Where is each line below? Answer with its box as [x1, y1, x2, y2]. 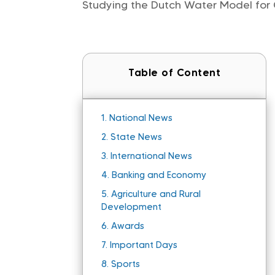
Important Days [110, 239, 178, 251]
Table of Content [128, 66, 221, 79]
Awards [111, 220, 145, 232]
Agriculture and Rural [111, 188, 201, 200]
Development [101, 201, 162, 213]
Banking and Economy [112, 169, 207, 181]
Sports [111, 258, 141, 270]
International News [110, 150, 193, 162]
